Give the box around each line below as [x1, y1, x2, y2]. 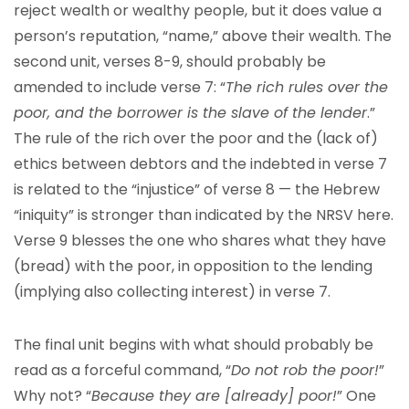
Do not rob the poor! [231, 360, 379, 381]
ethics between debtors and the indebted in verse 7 [14, 153, 387, 174]
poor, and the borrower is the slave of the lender [14, 102, 367, 123]
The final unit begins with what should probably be [14, 334, 373, 355]
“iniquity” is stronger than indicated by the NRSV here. [14, 204, 393, 225]
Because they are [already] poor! [91, 385, 337, 406]
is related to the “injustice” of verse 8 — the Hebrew [14, 179, 380, 200]
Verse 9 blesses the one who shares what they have [14, 230, 386, 251]
